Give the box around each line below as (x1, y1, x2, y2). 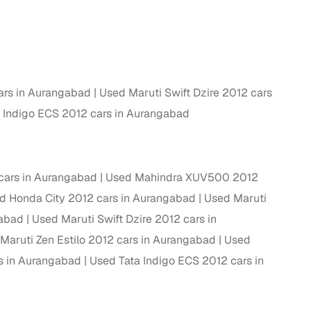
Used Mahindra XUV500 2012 (106, 170, 258, 185)
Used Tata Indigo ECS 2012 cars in (90, 253, 264, 269)
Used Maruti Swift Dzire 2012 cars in (32, 212, 217, 227)
